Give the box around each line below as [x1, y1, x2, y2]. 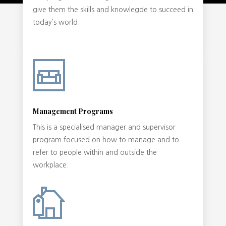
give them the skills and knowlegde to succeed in [32, 6, 193, 14]
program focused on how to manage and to [32, 136, 179, 144]
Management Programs [32, 106, 113, 117]
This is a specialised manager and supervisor [32, 124, 176, 131]
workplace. [32, 161, 69, 169]
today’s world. [32, 19, 80, 26]
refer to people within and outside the [32, 149, 157, 156]
